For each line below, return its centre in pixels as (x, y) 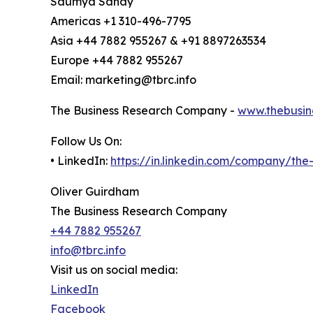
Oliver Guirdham (95, 192)
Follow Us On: (86, 141)
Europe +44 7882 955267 (117, 60)
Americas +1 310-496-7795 (121, 21)
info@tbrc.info (88, 250)
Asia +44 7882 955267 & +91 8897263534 (158, 41)
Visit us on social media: (114, 270)
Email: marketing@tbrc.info (123, 80)
